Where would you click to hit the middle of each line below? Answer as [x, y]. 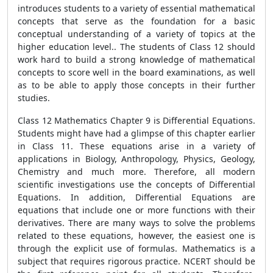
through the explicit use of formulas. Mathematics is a [136, 248]
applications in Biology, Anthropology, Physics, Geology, [136, 159]
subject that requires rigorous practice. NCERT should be [136, 261]
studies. [34, 98]
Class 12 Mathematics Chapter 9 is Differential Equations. [136, 120]
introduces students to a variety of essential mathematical [136, 8]
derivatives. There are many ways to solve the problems [136, 223]
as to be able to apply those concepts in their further [136, 85]
